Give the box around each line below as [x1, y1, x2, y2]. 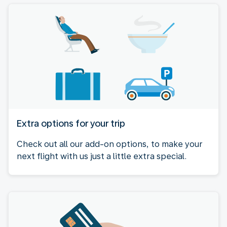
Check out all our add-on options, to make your [17, 139, 203, 149]
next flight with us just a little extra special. [17, 151, 186, 161]
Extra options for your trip [17, 118, 125, 129]
